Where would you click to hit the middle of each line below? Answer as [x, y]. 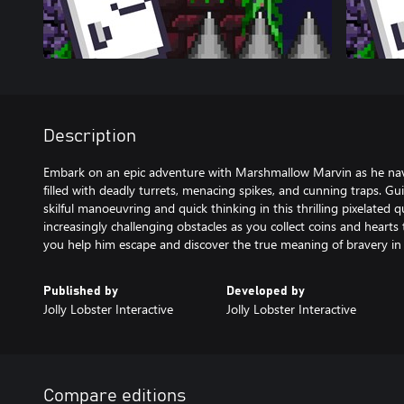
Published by [81, 291]
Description [90, 136]
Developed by [265, 291]
